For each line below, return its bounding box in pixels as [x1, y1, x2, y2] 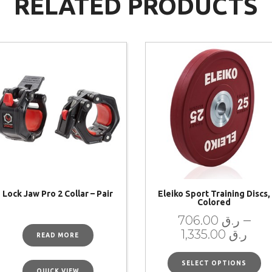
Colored [197, 197, 231, 208]
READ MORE [36, 231, 80, 239]
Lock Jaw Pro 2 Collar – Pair [2, 189, 114, 199]
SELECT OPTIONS [182, 259, 247, 267]
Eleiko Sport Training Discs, [158, 189, 271, 199]
